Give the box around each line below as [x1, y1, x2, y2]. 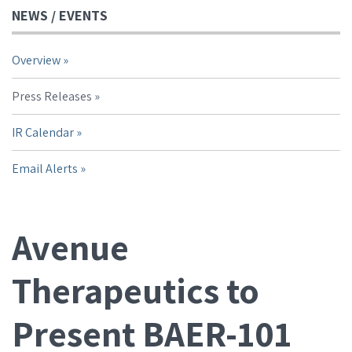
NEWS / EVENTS [12, 6, 108, 24]
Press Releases [12, 88, 92, 104]
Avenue [12, 223, 129, 270]
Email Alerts [12, 160, 78, 177]
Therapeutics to [12, 266, 259, 313]
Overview [12, 52, 60, 68]
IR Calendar [12, 124, 74, 141]
